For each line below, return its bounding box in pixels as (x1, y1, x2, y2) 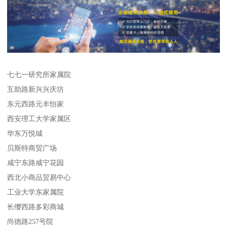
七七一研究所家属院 (7, 70, 71, 79)
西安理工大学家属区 (7, 114, 71, 123)
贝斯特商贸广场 (7, 143, 57, 152)
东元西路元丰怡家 (7, 99, 64, 108)
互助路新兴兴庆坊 (7, 85, 64, 93)
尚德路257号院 (7, 217, 54, 225)
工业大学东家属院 (7, 187, 64, 196)
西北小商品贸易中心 (7, 173, 71, 181)
